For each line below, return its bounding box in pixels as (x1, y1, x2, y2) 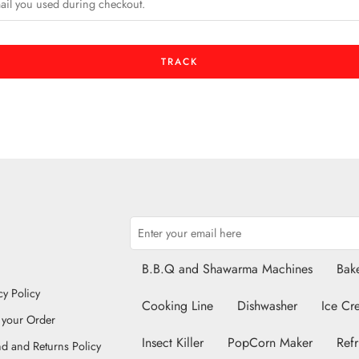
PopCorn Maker (228, 333, 313, 352)
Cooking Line (142, 296, 213, 315)
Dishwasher (237, 296, 297, 315)
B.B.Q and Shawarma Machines (142, 259, 313, 278)
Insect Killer (142, 333, 204, 352)
